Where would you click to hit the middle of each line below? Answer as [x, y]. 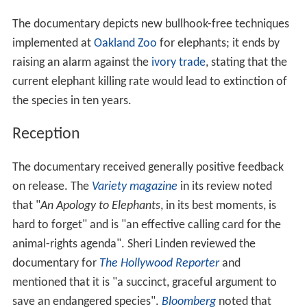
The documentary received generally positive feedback [148, 168]
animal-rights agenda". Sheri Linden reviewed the [134, 245]
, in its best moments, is [218, 207]
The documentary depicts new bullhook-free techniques [150, 25]
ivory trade [178, 64]
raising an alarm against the [82, 64]
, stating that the [246, 64]
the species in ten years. [72, 102]
